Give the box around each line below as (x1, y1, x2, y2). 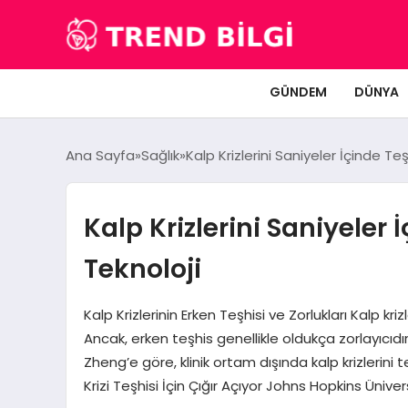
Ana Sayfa (66, 145, 135, 165)
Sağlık (141, 145, 179, 165)
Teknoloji (83, 250, 201, 287)
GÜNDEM (270, 82, 327, 101)
